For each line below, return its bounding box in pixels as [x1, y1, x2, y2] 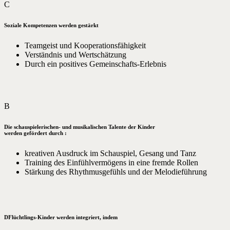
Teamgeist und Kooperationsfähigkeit [25, 41, 146, 50]
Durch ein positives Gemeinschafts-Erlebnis [25, 60, 166, 69]
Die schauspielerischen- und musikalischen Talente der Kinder [4, 124, 155, 130]
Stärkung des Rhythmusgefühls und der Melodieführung [25, 167, 207, 177]
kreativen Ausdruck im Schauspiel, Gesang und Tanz [25, 149, 196, 158]
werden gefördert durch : [4, 130, 67, 137]
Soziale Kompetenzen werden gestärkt [4, 22, 99, 29]
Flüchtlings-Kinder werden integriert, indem [8, 214, 118, 221]
